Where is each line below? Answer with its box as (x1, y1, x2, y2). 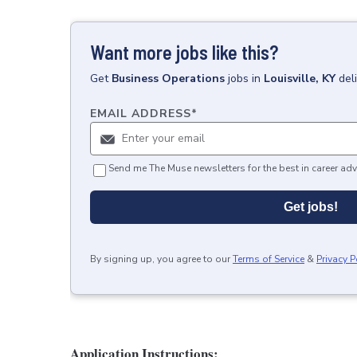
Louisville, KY (264, 71, 335, 86)
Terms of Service (233, 253, 304, 265)
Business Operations (112, 71, 225, 86)
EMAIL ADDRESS (90, 106, 191, 121)
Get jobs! (284, 200, 338, 214)
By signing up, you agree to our (90, 253, 230, 265)
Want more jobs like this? (90, 41, 278, 64)
